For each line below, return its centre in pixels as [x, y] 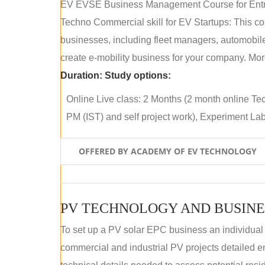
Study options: [138, 75]
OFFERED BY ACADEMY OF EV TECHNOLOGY [168, 151]
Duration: [81, 75]
